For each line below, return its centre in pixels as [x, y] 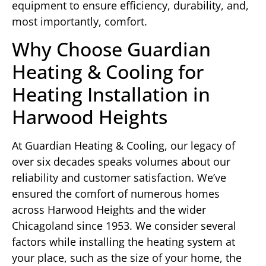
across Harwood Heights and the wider [109, 210]
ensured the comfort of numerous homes [116, 194]
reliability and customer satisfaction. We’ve [119, 178]
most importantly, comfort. [80, 21]
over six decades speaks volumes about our [121, 162]
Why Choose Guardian [111, 49]
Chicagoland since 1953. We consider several [124, 226]
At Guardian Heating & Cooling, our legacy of [123, 146]
